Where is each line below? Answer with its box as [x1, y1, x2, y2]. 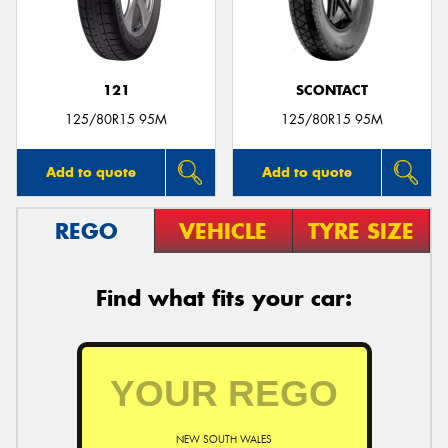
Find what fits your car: [96, 283, 352, 312]
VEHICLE [179, 216, 268, 245]
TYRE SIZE [307, 216, 414, 245]
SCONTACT [296, 82, 368, 99]
